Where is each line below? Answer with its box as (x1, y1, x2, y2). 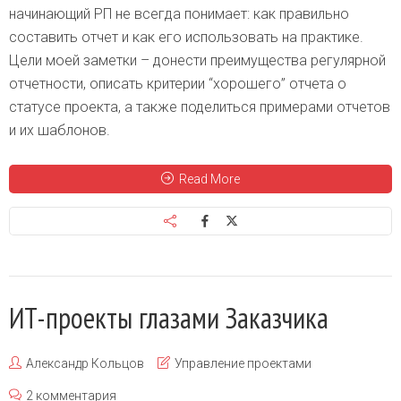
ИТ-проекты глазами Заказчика (9, 298, 328, 337)
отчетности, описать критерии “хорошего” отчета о (9, 74, 346, 92)
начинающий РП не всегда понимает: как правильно (9, 4, 349, 22)
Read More (179, 171, 240, 186)
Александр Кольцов (26, 355, 144, 371)
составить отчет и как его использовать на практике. (9, 28, 363, 46)
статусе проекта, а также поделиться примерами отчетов (9, 98, 390, 115)
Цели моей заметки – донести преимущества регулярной (9, 51, 386, 69)
